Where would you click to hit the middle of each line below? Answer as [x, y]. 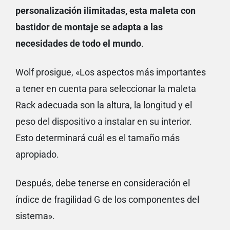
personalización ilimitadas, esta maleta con [106, 11]
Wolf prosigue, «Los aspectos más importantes [111, 72]
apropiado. [37, 155]
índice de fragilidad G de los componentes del [107, 200]
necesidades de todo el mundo [78, 44]
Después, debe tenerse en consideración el [103, 183]
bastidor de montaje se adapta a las [89, 27]
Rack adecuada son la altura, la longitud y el [104, 105]
